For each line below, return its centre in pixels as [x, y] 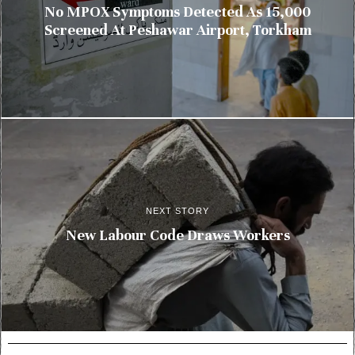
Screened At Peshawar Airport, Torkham [177, 31]
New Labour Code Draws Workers [177, 236]
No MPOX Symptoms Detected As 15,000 [177, 12]
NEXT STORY [177, 211]
